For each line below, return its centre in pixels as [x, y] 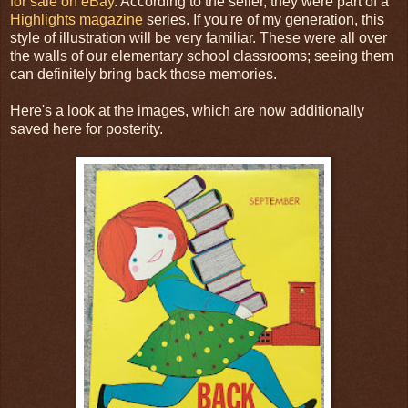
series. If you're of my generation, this [264, 19]
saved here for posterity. [87, 128]
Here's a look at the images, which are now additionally [187, 110]
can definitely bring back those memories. [143, 74]
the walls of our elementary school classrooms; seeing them [202, 56]
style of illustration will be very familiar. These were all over [199, 37]
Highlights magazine [76, 19]
